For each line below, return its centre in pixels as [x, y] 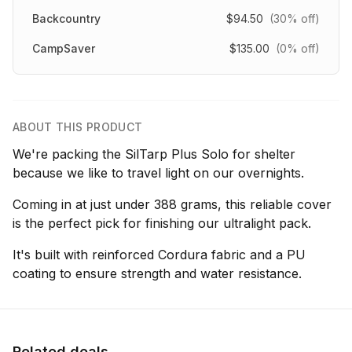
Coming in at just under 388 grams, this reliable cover [172, 204]
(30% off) [295, 18]
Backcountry [66, 18]
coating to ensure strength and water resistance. [157, 273]
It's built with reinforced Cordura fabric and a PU [159, 255]
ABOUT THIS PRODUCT [78, 127]
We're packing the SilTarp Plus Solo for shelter [154, 154]
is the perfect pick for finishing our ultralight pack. [162, 223]
